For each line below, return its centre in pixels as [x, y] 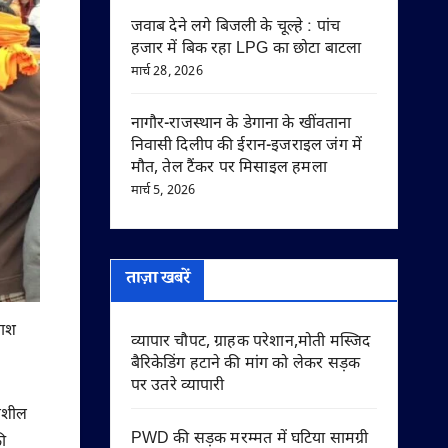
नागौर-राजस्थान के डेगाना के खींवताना [241, 124]
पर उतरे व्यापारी [177, 386]
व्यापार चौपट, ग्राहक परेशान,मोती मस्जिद [250, 342]
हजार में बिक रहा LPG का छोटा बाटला [246, 49]
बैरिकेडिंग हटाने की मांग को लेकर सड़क [245, 364]
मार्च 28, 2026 [166, 71]
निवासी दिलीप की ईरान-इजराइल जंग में [246, 146]
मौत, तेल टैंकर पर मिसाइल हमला [228, 168]
